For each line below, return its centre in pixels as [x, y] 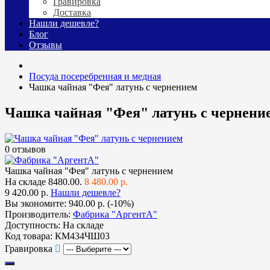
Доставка [72, 13]
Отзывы [46, 45]
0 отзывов [25, 149]
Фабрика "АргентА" [115, 214]
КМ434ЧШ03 [82, 236]
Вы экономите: [37, 203]
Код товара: [29, 236]
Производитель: [38, 214]
